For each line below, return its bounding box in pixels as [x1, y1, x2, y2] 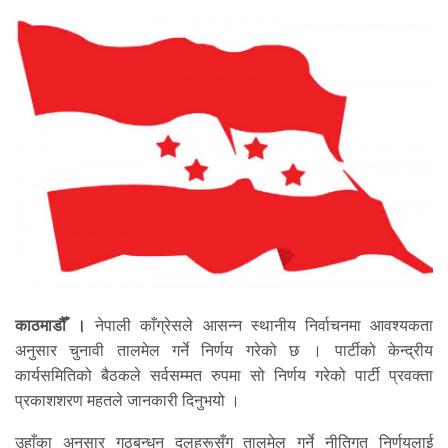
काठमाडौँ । [15, 316, 87, 336]
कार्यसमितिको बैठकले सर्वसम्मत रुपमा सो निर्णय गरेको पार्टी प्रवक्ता [15, 366, 433, 386]
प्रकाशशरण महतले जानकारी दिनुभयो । [15, 391, 240, 411]
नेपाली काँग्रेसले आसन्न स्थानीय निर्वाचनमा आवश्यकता [86, 316, 434, 336]
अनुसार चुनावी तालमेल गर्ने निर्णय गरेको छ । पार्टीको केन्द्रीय [15, 341, 433, 361]
